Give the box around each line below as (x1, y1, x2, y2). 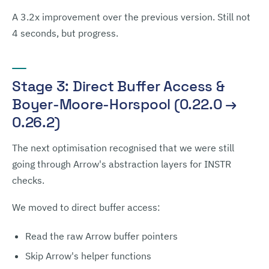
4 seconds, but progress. (12, 27, 118, 39)
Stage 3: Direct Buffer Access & (12, 77, 225, 95)
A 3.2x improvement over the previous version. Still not (12, 11, 250, 23)
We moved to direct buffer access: (12, 201, 160, 213)
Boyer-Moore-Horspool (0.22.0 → (12, 95, 237, 113)
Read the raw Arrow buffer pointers (25, 230, 178, 242)
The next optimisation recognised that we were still (12, 142, 234, 154)
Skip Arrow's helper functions (25, 250, 151, 262)
